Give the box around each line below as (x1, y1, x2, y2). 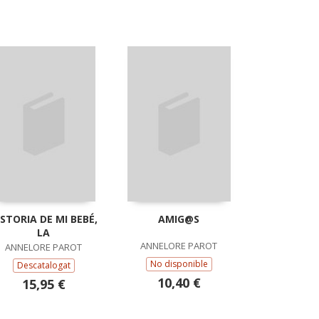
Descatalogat (16, 258, 70, 271)
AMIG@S (158, 211, 199, 226)
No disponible (150, 257, 208, 270)
